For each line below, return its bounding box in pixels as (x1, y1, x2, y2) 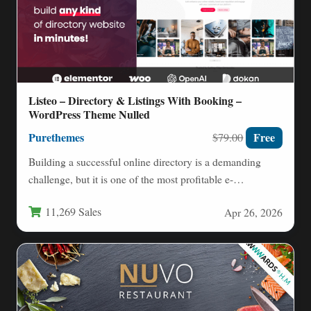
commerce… (28, 189, 85, 204)
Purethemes (28, 129, 84, 146)
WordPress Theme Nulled (28, 106, 150, 123)
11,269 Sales (45, 203, 101, 219)
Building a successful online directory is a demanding (28, 154, 261, 169)
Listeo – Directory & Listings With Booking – (28, 92, 242, 109)
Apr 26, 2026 (224, 204, 283, 219)
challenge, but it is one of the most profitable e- (28, 171, 233, 187)
